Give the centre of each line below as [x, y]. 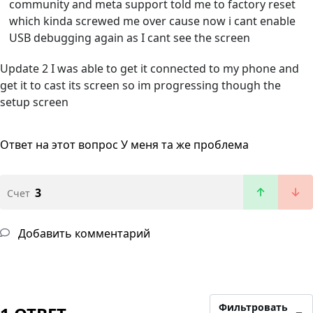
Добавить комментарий [83, 234]
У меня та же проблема [185, 145]
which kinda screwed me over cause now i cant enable [153, 21]
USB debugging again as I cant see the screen [130, 38]
